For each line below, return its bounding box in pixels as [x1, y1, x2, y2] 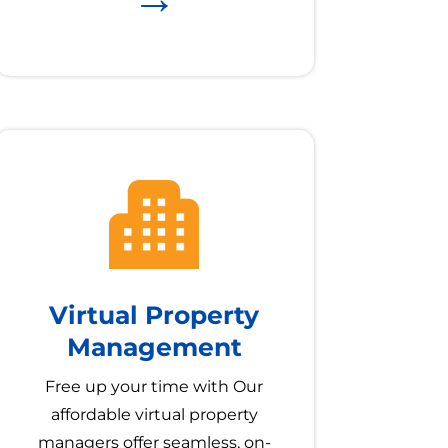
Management [66, 332, 242, 363]
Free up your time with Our [45, 377, 264, 397]
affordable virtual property [50, 405, 258, 425]
